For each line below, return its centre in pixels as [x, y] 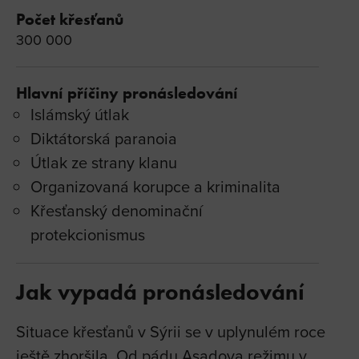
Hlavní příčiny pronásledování [127, 93]
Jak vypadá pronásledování [160, 291]
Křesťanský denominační [117, 210]
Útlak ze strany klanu [104, 162]
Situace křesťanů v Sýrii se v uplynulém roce [171, 331]
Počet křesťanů [70, 19]
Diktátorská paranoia [104, 138]
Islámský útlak [80, 114]
